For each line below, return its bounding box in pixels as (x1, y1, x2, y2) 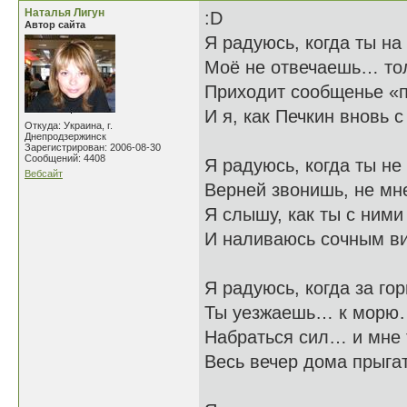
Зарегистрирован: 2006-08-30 (25, 142, 161, 153)
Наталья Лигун (25, 6, 104, 19)
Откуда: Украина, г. (25, 120, 113, 131)
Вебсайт (25, 168, 63, 179)
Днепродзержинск (25, 131, 106, 142)
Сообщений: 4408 (25, 153, 105, 164)
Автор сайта (25, 19, 85, 30)
